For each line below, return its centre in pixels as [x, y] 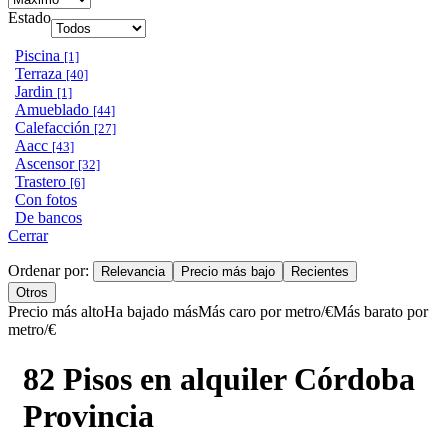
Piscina [39, 56]
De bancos [48, 218]
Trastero [42, 182]
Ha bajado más [151, 312]
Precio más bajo [228, 272]
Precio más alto [56, 312]
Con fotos [46, 200]
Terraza [40, 74]
